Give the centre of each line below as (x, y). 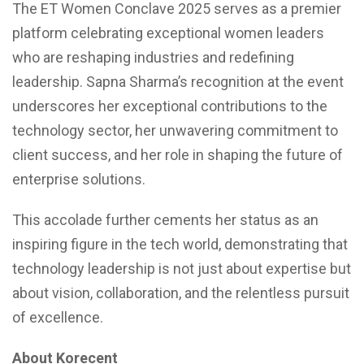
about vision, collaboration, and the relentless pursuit (181, 293)
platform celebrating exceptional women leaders (168, 33)
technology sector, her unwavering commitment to (175, 131)
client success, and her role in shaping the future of (178, 155)
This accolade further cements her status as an (165, 220)
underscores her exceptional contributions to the (170, 106)
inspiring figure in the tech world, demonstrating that (180, 245)
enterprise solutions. (79, 180)
